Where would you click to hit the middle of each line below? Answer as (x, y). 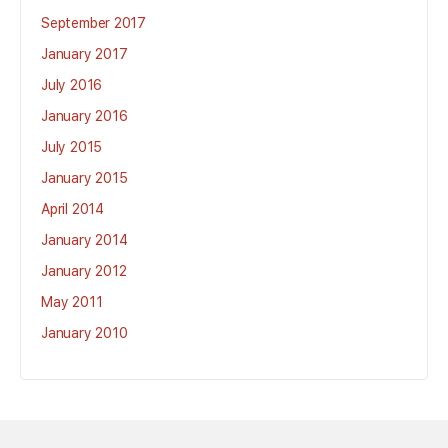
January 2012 (84, 271)
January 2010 (84, 333)
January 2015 (84, 178)
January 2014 (84, 240)
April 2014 (72, 209)
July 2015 (72, 147)
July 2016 (72, 85)
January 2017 (84, 54)
